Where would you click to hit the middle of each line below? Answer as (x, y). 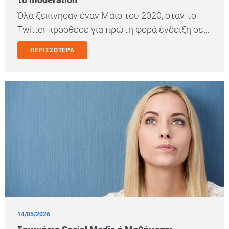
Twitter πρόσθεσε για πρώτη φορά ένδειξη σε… (113, 30)
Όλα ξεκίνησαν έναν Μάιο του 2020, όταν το (107, 16)
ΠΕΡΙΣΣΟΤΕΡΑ (52, 50)
